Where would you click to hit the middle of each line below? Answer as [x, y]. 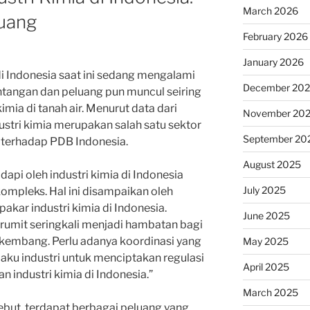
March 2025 [270, 292]
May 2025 [265, 241]
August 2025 [272, 164]
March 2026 [270, 10]
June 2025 [266, 215]
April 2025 [266, 266]
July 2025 [264, 190]
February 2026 [275, 36]
